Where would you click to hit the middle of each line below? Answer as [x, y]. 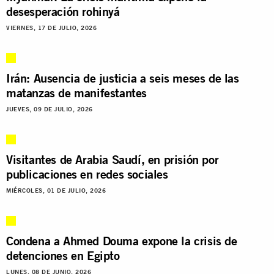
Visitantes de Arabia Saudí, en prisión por [113, 159]
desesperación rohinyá [63, 11]
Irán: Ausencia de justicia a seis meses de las [123, 78]
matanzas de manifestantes [77, 92]
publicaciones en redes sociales [87, 174]
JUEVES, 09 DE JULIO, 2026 [50, 109]
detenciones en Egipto [63, 255]
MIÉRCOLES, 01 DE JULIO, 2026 [56, 190]
